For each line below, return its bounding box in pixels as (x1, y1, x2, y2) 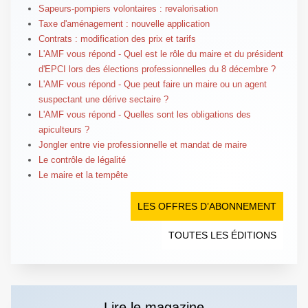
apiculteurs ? (38, 124, 89, 135)
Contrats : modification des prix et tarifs (38, 33, 196, 44)
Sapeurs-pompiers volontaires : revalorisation (38, 3, 218, 14)
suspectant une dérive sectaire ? (38, 93, 168, 104)
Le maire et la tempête (38, 169, 128, 180)
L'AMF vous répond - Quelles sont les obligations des (38, 109, 251, 120)
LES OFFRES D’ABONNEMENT (137, 200, 277, 212)
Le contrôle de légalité (38, 154, 126, 165)
